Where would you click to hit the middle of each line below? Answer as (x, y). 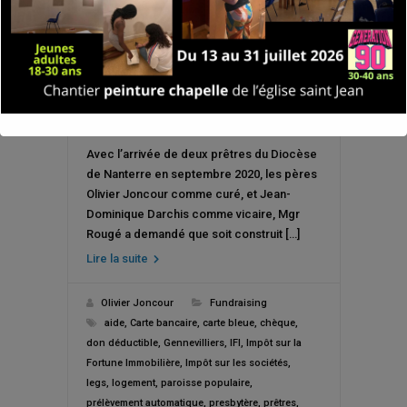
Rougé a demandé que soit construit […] (193, 233)
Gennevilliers (194, 342)
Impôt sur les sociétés (236, 362)
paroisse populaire (205, 382)
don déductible (122, 342)
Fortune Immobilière (133, 362)
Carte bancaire (163, 323)
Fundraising (238, 303)
